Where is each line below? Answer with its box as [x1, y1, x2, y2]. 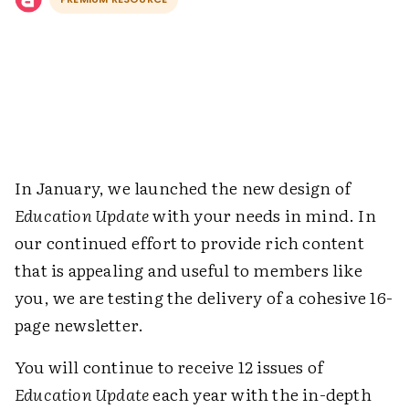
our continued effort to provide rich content [15, 230, 364, 255]
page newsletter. [15, 312, 144, 337]
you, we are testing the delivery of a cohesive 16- [15, 285, 393, 309]
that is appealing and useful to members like [15, 257, 362, 282]
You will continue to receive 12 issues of [15, 354, 324, 379]
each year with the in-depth [149, 382, 372, 406]
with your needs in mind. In [149, 203, 376, 227]
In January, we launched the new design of [15, 175, 351, 200]
